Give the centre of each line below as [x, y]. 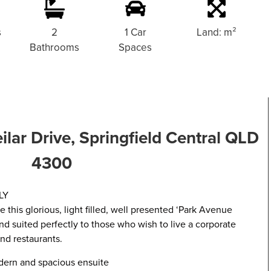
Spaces [135, 47]
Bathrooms [54, 47]
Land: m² [217, 32]
